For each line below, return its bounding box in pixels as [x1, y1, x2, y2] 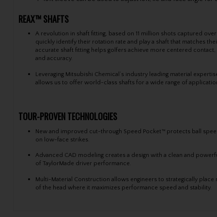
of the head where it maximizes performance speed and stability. [35, 185, 212, 191]
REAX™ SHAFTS [18, 12, 69, 25]
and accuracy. [35, 55, 73, 62]
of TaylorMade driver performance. [35, 160, 131, 167]
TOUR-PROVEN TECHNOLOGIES [18, 109, 117, 123]
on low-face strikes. [35, 136, 90, 143]
